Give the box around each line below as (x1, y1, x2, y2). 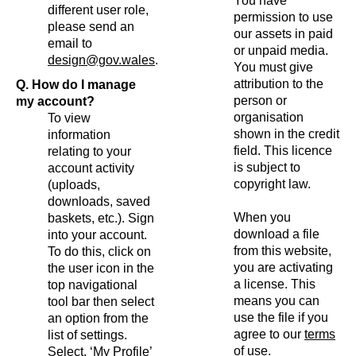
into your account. (48, 227, 147, 242)
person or (234, 93, 287, 107)
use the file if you (234, 310, 328, 324)
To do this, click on (48, 244, 151, 258)
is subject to (234, 160, 300, 174)
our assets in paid (234, 26, 333, 41)
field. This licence (234, 143, 332, 157)
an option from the (48, 311, 149, 325)
